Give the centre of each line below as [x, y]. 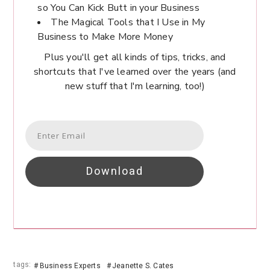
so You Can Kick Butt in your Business [118, 8]
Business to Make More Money [105, 37]
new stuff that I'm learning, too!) [135, 86]
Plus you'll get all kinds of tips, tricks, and [135, 58]
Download [115, 172]
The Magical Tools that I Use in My [128, 23]
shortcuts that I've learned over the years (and [135, 72]
